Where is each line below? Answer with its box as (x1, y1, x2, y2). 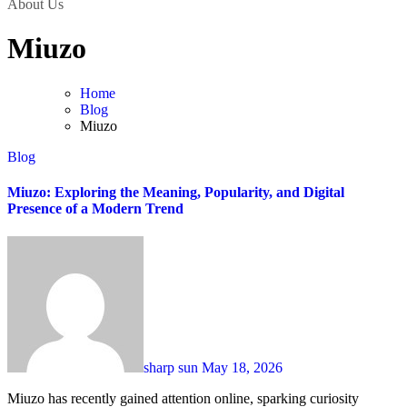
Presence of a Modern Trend (7, 201, 184, 217)
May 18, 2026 (202, 360, 283, 376)
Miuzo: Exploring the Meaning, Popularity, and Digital (7, 184, 344, 201)
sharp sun (144, 360, 202, 376)
